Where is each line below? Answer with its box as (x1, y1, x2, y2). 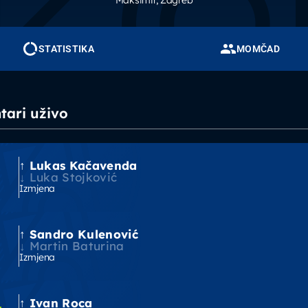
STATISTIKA (38, 43, 94, 54)
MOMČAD (236, 43, 280, 54)
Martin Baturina (29, 239, 124, 253)
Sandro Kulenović (29, 227, 139, 241)
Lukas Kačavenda (29, 158, 137, 173)
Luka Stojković (29, 170, 118, 184)
